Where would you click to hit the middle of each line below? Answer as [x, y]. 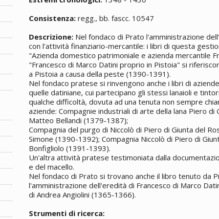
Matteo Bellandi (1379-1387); [79, 120]
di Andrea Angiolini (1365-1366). [83, 194]
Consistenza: [53, 18]
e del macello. [52, 166]
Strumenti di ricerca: [67, 213]
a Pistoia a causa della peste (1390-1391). [100, 74]
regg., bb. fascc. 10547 [115, 18]
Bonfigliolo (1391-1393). [70, 148]
